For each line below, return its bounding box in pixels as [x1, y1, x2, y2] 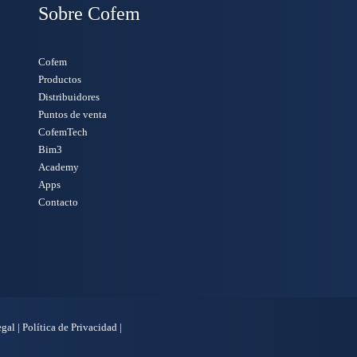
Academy [38, 161, 79, 173]
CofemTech [38, 126, 88, 138]
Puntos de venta [38, 108, 107, 120]
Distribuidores [38, 91, 100, 103]
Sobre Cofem [38, 3, 140, 24]
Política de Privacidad [22, 321, 117, 333]
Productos [38, 73, 81, 85]
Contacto [38, 196, 78, 208]
